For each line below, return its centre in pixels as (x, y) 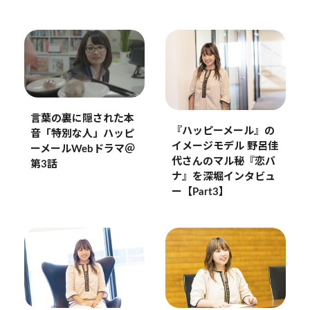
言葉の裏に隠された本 (82, 118)
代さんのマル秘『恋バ (223, 161)
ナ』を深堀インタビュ (223, 176)
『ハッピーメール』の (223, 131)
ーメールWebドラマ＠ (82, 149)
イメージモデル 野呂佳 (225, 146)
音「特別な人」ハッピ (82, 134)
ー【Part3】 (200, 192)
